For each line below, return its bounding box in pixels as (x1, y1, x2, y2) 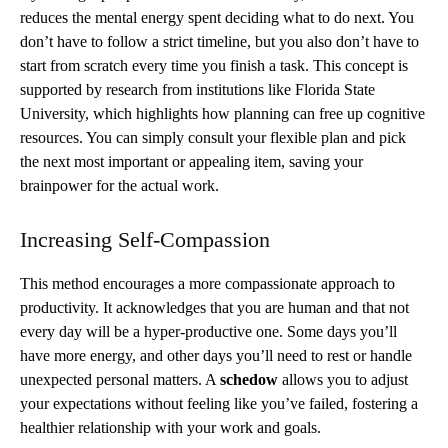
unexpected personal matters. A (20, 370, 220, 388)
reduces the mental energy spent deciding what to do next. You (20, 8, 414, 26)
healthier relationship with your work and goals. (20, 418, 321, 436)
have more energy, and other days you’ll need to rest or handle (20, 346, 412, 364)
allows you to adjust (278, 370, 408, 388)
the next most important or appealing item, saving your (20, 152, 363, 170)
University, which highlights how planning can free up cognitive (20, 104, 425, 122)
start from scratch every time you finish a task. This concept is (20, 56, 408, 74)
